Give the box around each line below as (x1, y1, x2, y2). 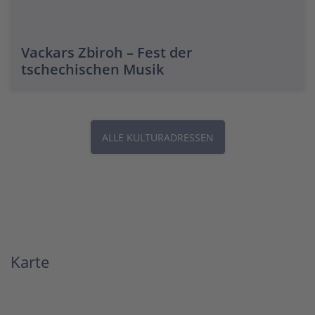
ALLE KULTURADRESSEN (101, 131, 214, 144)
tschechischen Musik (21, 60, 164, 79)
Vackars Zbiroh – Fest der (21, 43, 193, 62)
